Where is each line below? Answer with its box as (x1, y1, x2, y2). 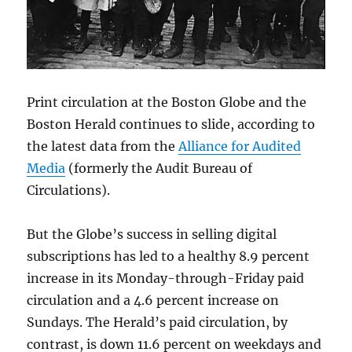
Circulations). (27, 182, 111, 199)
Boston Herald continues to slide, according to (27, 116, 316, 133)
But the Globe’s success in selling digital (27, 226, 277, 243)
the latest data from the (27, 138, 179, 155)
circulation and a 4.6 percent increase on (27, 292, 280, 309)
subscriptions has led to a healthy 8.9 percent (27, 248, 310, 265)
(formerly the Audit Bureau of (65, 160, 253, 177)
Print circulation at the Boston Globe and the (27, 94, 307, 111)
